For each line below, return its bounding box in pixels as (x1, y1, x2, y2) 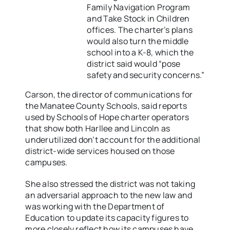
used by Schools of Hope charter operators (25, 111, 189, 123)
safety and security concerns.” (87, 69, 205, 81)
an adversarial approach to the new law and (25, 189, 193, 201)
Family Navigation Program (87, 2, 190, 13)
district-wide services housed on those (25, 145, 175, 157)
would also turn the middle (87, 35, 189, 47)
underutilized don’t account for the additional (25, 134, 201, 146)
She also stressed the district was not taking (25, 178, 196, 190)
